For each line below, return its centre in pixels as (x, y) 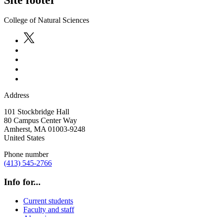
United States (24, 138)
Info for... (22, 182)
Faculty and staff (49, 209)
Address (16, 95)
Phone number (26, 155)
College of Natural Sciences (46, 20)
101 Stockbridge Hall (37, 112)
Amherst (17, 129)
